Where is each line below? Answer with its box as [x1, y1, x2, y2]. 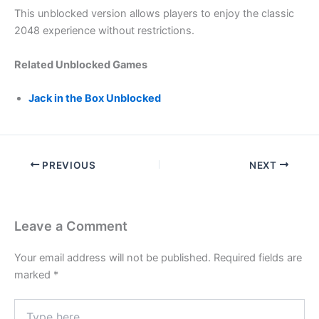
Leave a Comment [14, 217, 127, 234]
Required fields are [214, 251, 302, 264]
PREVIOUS [39, 159, 96, 171]
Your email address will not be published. [14, 251, 211, 264]
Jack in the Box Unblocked [28, 91, 161, 105]
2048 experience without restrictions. [14, 24, 194, 38]
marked [14, 268, 53, 281]
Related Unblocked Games [14, 58, 147, 71]
